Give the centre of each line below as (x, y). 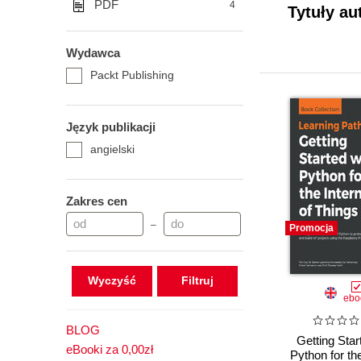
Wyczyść (112, 280)
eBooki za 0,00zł (110, 349)
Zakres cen (97, 201)
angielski (112, 149)
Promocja (311, 228)
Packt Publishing (132, 75)
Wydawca (93, 53)
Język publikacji (111, 127)
